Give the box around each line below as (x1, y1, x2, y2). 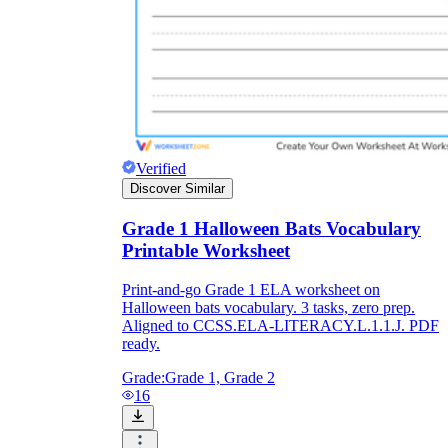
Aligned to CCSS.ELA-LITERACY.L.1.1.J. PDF (122, 316, 439, 334)
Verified (136, 160, 186, 178)
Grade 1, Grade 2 (165, 368, 275, 386)
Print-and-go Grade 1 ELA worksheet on (122, 280, 380, 298)
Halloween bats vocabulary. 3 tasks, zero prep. (122, 298, 415, 316)
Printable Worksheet (122, 240, 290, 262)
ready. (122, 334, 160, 352)
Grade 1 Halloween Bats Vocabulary (122, 218, 421, 240)
